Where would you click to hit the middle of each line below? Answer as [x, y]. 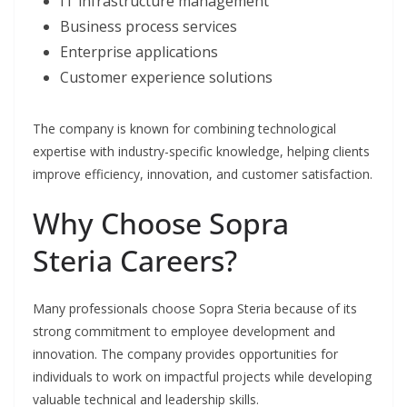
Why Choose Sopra [161, 223]
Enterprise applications [139, 52]
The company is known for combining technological [184, 129]
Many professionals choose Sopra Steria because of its [195, 309]
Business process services [149, 27]
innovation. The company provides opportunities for [185, 354]
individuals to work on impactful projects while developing [202, 377]
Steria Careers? [135, 261]
